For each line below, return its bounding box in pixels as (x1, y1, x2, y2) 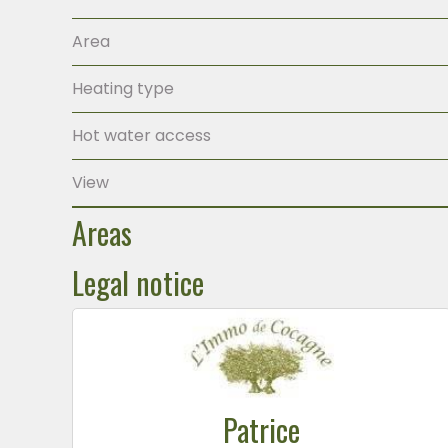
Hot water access (72, 124, 211, 147)
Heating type (72, 77, 174, 100)
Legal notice (72, 259, 204, 305)
